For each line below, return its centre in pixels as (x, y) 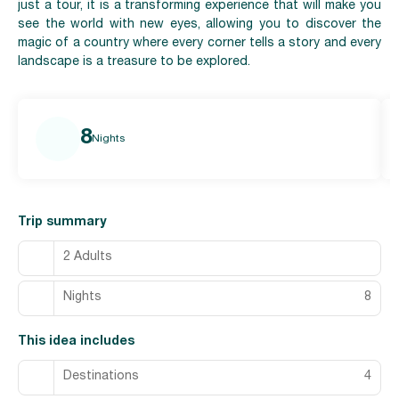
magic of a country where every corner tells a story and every (199, 43)
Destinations (101, 377)
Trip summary (62, 222)
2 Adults (88, 258)
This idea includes (76, 342)
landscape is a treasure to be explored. (134, 62)
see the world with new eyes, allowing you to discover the (199, 24)
